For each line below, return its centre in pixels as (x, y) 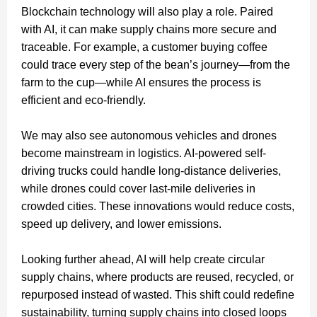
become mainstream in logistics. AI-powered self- (144, 153)
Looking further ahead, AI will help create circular (143, 259)
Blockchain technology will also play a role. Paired (147, 11)
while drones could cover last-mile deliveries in (138, 188)
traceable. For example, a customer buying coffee (144, 47)
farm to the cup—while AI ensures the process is (141, 82)
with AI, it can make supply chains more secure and (149, 29)
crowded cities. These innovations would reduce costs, (158, 206)
